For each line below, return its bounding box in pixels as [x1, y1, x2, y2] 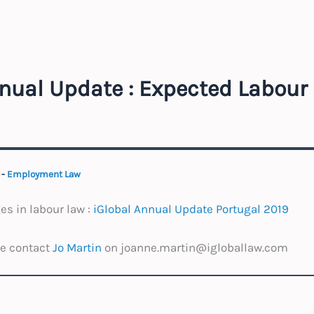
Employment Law [6, 169, 81, 180]
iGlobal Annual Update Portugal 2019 [93, 201, 289, 216]
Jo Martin [52, 240, 102, 254]
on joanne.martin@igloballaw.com [101, 240, 288, 254]
